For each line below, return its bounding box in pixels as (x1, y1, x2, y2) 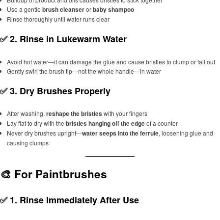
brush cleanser (42, 5, 84, 14)
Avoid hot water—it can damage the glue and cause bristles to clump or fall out (6, 57, 215, 66)
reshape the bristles (46, 109, 102, 118)
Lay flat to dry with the (6, 119, 66, 128)
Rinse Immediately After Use (20, 193, 139, 206)
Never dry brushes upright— (6, 129, 82, 137)
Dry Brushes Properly (20, 84, 110, 97)
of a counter (144, 119, 178, 128)
